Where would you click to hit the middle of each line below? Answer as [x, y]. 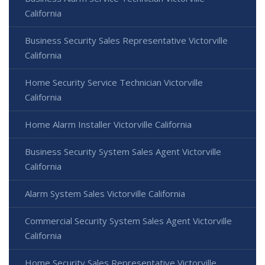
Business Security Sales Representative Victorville [126, 41]
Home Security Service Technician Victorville [114, 83]
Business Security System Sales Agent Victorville [123, 152]
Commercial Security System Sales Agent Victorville [128, 221]
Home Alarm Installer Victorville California [108, 125]
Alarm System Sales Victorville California [105, 194]
